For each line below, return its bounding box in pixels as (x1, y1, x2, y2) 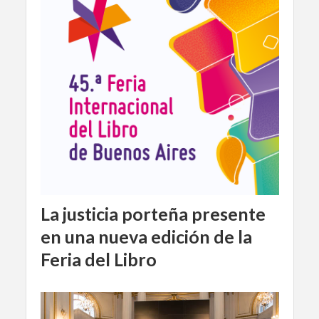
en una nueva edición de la (40, 225, 252, 247)
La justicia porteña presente (40, 202, 266, 224)
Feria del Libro (40, 248, 157, 270)
